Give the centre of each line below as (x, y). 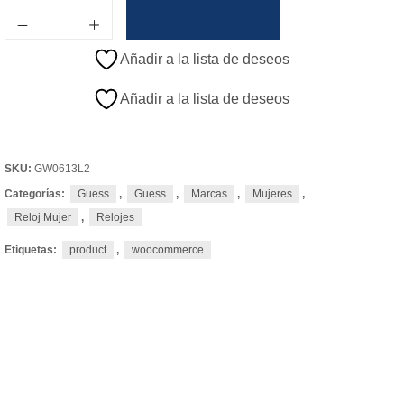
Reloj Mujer (43, 217)
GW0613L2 (62, 168)
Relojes (115, 217)
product (88, 249)
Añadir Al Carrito (203, 19)
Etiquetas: (32, 249)
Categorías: (36, 193)
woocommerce (168, 249)
